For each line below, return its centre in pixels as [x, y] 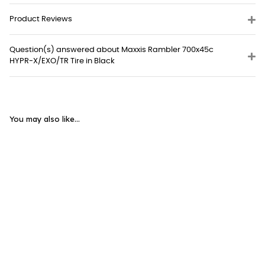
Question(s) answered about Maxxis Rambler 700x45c [112, 50]
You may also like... [45, 119]
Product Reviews [41, 19]
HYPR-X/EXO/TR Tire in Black [62, 61]
